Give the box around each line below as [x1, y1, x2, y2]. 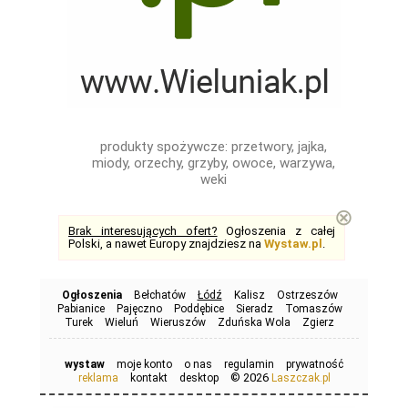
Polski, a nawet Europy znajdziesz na [68, 237, 264, 250]
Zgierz [302, 316, 334, 329]
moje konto [117, 358, 172, 371]
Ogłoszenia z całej [217, 224, 336, 238]
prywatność [286, 358, 343, 371]
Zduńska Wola [218, 316, 291, 329]
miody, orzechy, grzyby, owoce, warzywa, [91, 155, 335, 171]
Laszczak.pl [270, 372, 331, 384]
